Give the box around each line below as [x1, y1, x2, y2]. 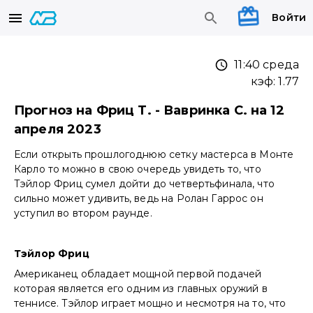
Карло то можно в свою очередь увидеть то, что [14, 163, 261, 176]
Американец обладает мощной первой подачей [14, 268, 262, 281]
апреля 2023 [14, 122, 101, 138]
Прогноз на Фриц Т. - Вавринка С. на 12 [14, 103, 284, 119]
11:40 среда [234, 58, 299, 72]
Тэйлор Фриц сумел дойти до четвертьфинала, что [14, 177, 275, 191]
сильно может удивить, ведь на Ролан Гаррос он [14, 192, 263, 205]
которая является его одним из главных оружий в [14, 282, 268, 296]
